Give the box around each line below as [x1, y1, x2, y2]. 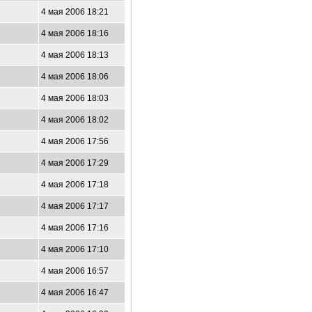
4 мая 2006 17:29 [41, 158, 109, 168]
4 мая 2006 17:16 [41, 223, 109, 233]
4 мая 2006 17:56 [41, 136, 109, 146]
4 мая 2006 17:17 [41, 201, 109, 211]
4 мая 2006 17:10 [41, 244, 109, 254]
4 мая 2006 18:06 [41, 72, 109, 81]
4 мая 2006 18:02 [41, 115, 109, 125]
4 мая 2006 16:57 [41, 266, 109, 276]
